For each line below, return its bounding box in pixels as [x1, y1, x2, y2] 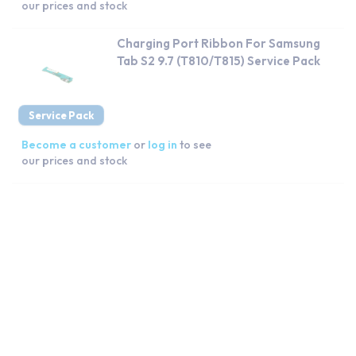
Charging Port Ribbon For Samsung [117, 35, 320, 51]
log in [148, 137, 177, 152]
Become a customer [21, 137, 131, 152]
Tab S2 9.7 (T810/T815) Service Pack [117, 52, 320, 68]
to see [180, 137, 211, 152]
